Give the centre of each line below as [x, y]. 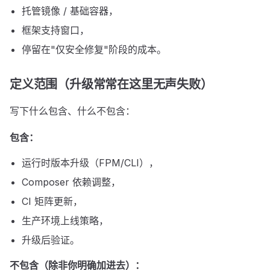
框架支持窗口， [55, 30]
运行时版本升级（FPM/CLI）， [90, 163]
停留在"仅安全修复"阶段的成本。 [94, 49]
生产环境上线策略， [65, 221]
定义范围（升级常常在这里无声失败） [111, 84]
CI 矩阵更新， [52, 201]
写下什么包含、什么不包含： [72, 111]
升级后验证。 [51, 240]
